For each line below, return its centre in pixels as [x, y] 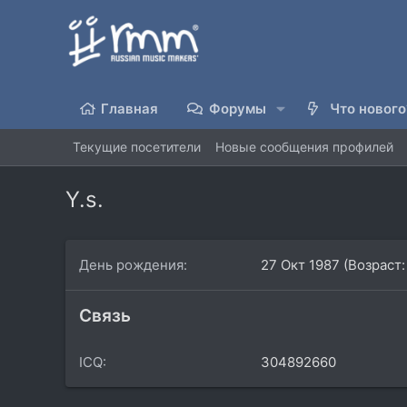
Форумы [237, 108]
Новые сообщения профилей [304, 147]
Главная [130, 108]
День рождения [131, 264]
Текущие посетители [137, 147]
